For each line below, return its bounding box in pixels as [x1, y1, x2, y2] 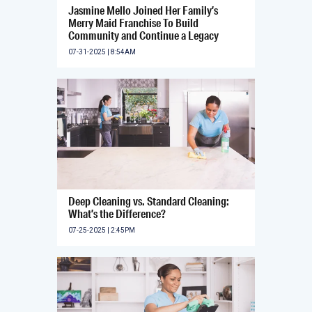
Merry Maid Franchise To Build [68, 15, 198, 30]
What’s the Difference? [68, 205, 166, 221]
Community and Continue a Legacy [68, 27, 219, 42]
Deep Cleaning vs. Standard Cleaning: [68, 193, 229, 208]
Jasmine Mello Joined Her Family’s [68, 2, 218, 17]
